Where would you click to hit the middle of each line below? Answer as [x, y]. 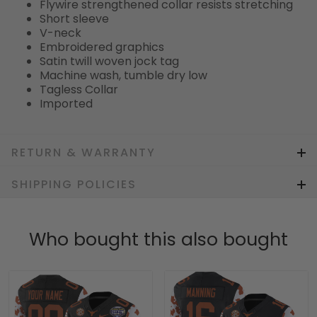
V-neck [60, 33]
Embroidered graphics [102, 47]
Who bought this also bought [158, 239]
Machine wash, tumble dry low [123, 75]
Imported [66, 103]
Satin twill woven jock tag [109, 61]
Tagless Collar [79, 89]
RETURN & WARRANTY [83, 152]
